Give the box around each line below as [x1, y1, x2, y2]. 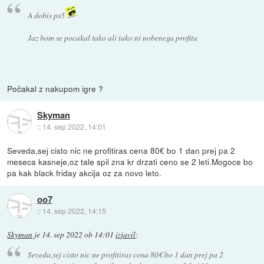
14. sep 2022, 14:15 [42, 206, 106, 216]
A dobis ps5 [27, 9, 65, 21]
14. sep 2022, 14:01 [42, 121, 106, 132]
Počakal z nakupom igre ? [7, 82, 104, 94]
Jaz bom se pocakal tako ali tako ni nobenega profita [27, 32, 197, 43]
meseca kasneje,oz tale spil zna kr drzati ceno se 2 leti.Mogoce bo [7, 155, 253, 167]
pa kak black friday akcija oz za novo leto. [7, 166, 162, 179]
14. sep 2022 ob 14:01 [42, 229, 114, 240]
